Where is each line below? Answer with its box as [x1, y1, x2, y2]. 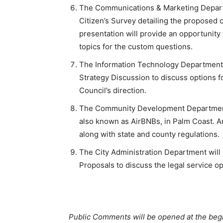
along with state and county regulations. [79, 129, 220, 139]
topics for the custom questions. [79, 42, 193, 52]
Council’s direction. [79, 86, 146, 96]
